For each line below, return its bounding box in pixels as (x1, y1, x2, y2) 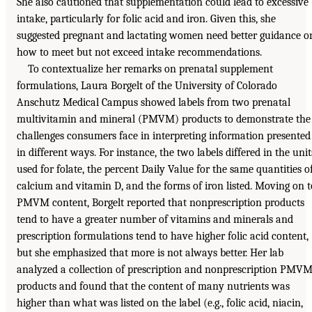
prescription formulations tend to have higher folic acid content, (17, 229, 309, 242)
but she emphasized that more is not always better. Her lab (17, 246, 283, 259)
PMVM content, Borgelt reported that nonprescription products (17, 196, 304, 209)
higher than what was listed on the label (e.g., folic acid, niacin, (17, 296, 303, 309)
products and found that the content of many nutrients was (17, 279, 290, 292)
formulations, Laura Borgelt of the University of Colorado (17, 79, 277, 92)
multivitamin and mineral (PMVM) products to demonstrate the (17, 112, 311, 125)
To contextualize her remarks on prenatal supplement (28, 62, 273, 75)
